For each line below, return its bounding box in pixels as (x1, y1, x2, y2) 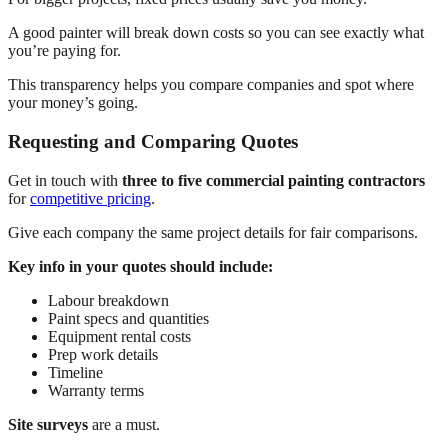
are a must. (88, 415, 160, 433)
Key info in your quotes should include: (8, 257, 273, 275)
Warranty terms (48, 381, 144, 399)
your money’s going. (8, 94, 138, 112)
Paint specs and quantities (48, 309, 209, 327)
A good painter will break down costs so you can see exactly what (8, 24, 424, 42)
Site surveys (8, 415, 88, 433)
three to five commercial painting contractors (122, 171, 425, 189)
